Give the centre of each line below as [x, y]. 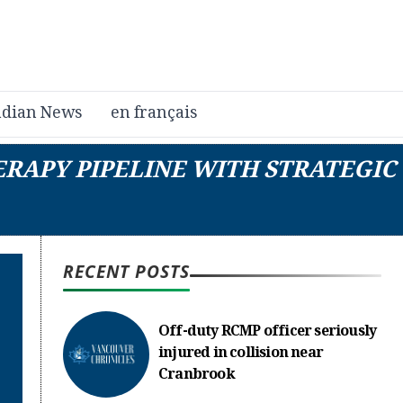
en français [154, 114]
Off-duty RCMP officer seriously [268, 332]
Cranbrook [197, 376]
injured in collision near [241, 354]
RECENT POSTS [126, 271]
